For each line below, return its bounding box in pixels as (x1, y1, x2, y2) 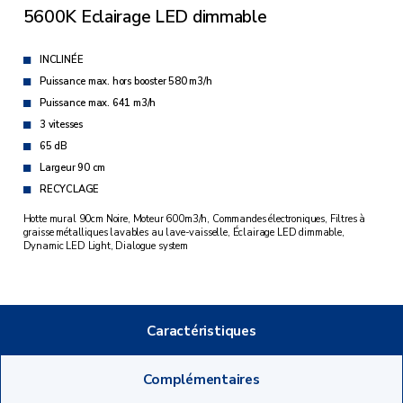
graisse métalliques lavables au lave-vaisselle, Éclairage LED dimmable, (22, 225, 345, 239)
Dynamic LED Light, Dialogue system (22, 238, 188, 253)
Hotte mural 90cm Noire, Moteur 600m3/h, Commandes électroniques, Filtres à (22, 211, 366, 226)
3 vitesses (39, 118, 83, 132)
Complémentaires (143, 370, 260, 390)
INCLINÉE (39, 53, 84, 67)
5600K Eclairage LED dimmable (22, 5, 267, 30)
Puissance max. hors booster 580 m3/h (39, 75, 212, 89)
